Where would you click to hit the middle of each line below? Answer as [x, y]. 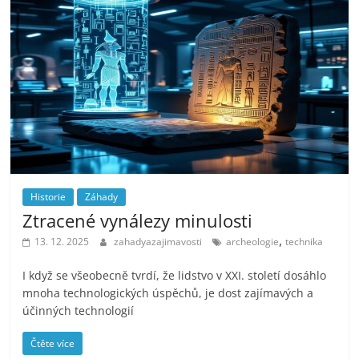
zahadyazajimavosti [159, 242]
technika [305, 242]
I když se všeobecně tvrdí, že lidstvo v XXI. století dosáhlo [175, 276]
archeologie [253, 242]
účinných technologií [79, 311]
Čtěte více [53, 344]
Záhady [102, 197]
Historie [48, 197]
